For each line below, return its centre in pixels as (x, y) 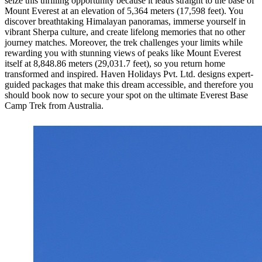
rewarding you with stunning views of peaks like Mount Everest (123, 53)
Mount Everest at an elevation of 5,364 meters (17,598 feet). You (124, 11)
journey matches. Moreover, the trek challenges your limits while (124, 43)
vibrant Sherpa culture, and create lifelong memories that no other (125, 32)
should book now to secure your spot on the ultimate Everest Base (126, 95)
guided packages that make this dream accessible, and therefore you (129, 85)
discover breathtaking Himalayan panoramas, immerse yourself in (125, 22)
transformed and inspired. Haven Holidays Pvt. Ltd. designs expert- (129, 74)
